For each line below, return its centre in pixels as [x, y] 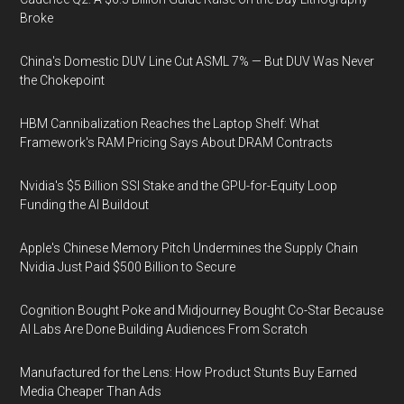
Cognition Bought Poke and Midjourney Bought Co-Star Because [202, 310]
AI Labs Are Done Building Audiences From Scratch [164, 329]
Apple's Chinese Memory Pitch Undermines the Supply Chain [189, 248]
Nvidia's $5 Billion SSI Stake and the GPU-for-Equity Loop [179, 186]
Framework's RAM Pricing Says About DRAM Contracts [177, 142]
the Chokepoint [63, 80]
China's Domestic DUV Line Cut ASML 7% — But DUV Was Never [197, 61]
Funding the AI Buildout [85, 205]
